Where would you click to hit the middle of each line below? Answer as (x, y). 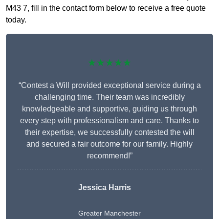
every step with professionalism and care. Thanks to (109, 121)
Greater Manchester (109, 213)
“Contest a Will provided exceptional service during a (109, 86)
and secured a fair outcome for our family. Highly (109, 144)
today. (16, 20)
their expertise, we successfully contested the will (109, 132)
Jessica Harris (105, 188)
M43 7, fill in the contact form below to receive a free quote (106, 8)
